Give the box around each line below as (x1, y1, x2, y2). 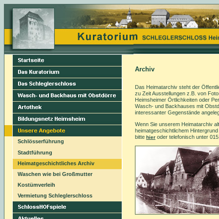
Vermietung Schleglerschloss (18, 193, 92, 198)
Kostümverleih (18, 182, 55, 188)
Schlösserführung (18, 138, 64, 144)
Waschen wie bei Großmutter (18, 171, 92, 177)
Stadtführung (18, 150, 52, 155)
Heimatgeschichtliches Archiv (18, 160, 94, 166)
